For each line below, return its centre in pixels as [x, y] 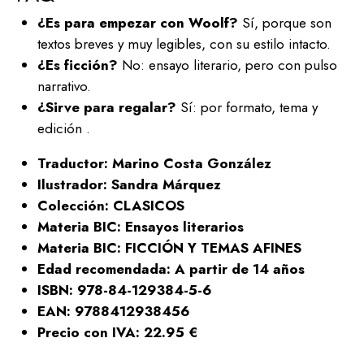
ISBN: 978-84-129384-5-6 [124, 290]
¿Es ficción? [77, 65]
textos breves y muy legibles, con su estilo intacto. [184, 44]
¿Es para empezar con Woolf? [137, 23]
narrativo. [64, 87]
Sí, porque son [284, 23]
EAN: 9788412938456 [113, 312]
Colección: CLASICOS [110, 206]
